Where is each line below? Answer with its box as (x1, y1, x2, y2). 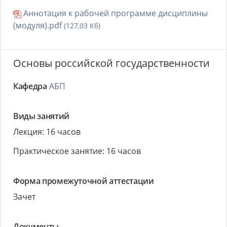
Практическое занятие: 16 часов (13, 145, 141, 157)
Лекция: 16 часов (13, 126, 81, 137)
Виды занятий (13, 110, 69, 122)
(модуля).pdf (13, 20, 64, 31)
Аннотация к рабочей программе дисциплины (21, 8, 208, 19)
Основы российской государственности (13, 56, 210, 70)
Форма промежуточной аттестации (13, 175, 154, 186)
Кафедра (13, 81, 47, 92)
